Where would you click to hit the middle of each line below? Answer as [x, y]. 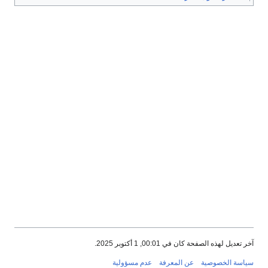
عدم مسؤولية [132, 263]
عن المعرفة [176, 263]
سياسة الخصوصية [227, 263]
